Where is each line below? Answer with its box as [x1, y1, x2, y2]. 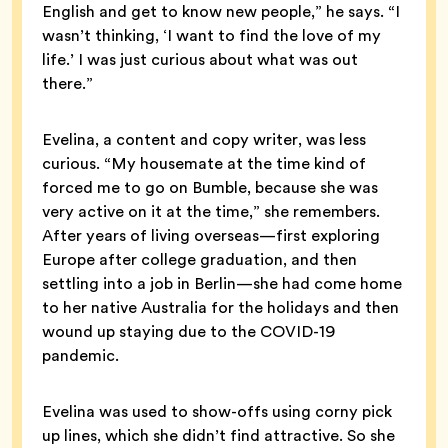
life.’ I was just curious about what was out [42, 47, 358, 71]
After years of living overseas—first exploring [42, 223, 380, 247]
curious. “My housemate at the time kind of [42, 151, 366, 175]
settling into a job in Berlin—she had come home [42, 271, 402, 295]
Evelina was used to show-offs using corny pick [42, 399, 392, 423]
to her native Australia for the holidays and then [42, 295, 399, 319]
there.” [42, 71, 97, 95]
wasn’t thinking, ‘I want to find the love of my [42, 23, 381, 47]
